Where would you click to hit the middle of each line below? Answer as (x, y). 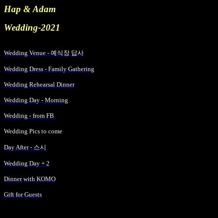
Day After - (19, 147)
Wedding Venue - (27, 53)
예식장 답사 (67, 53)
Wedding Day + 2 (27, 163)
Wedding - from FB (29, 116)
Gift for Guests (23, 194)
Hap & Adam (30, 9)
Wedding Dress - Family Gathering (49, 69)
